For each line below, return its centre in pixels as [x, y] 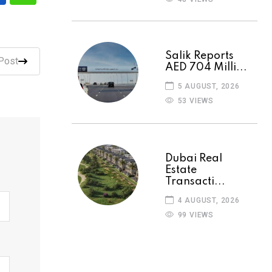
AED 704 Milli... [206, 67]
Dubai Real [194, 158]
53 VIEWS [195, 100]
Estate [181, 170]
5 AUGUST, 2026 [207, 86]
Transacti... [195, 181]
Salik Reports [199, 56]
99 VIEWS [195, 215]
